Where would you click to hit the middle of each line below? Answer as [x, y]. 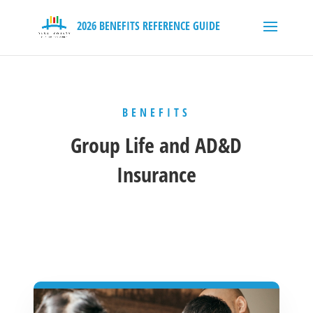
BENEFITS [156, 112]
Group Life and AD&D [156, 145]
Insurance [156, 174]
